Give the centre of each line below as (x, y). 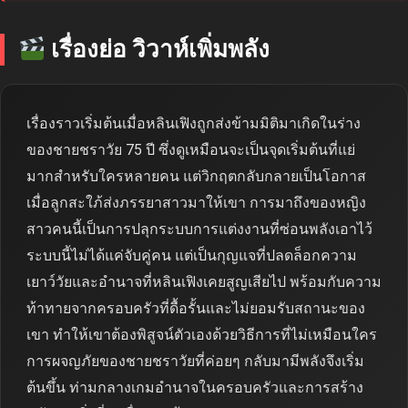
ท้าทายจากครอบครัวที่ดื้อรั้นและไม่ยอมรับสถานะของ (196, 309)
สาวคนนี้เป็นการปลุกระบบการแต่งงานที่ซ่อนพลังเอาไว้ (199, 229)
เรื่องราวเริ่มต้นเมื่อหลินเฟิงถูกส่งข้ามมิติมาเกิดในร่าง (194, 124)
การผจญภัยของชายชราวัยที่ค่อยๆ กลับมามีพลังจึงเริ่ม (195, 362)
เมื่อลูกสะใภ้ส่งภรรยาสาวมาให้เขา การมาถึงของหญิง (196, 203)
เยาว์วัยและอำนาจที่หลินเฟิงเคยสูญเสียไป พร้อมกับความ (204, 282)
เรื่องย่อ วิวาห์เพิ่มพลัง (157, 50)
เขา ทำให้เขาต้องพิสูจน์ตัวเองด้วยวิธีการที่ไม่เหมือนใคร (202, 335)
